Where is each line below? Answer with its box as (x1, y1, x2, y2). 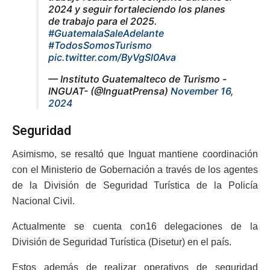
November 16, (171, 84, 234, 97)
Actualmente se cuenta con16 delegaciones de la (12, 221, 258, 231)
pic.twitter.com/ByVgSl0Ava (48, 51, 176, 63)
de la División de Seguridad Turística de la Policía (12, 180, 258, 190)
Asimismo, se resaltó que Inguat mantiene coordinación (12, 148, 258, 159)
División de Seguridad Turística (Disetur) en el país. (12, 236, 231, 247)
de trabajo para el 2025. (48, 14, 157, 27)
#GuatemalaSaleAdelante (48, 27, 164, 39)
